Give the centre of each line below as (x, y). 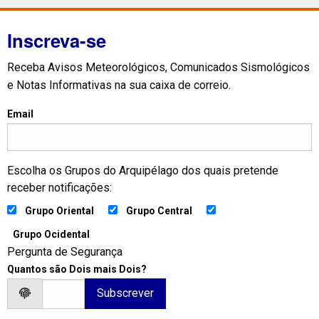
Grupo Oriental (59, 210)
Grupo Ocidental (51, 234)
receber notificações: (59, 187)
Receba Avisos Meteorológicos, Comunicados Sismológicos (158, 67)
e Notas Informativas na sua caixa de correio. (119, 85)
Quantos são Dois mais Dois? (77, 269)
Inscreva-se (57, 40)
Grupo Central (159, 210)
